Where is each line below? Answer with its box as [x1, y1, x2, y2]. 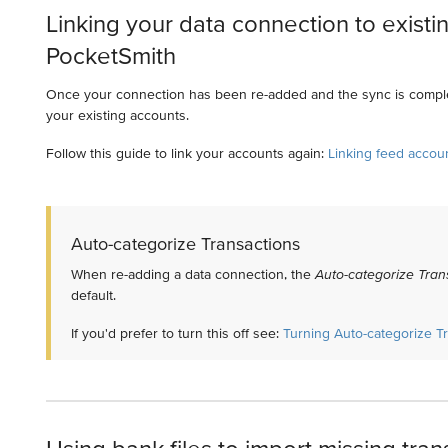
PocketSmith [45, 42, 176, 70]
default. [70, 286, 116, 303]
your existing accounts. [45, 106, 189, 123]
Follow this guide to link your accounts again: [45, 144, 328, 161]
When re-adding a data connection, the [70, 265, 315, 282]
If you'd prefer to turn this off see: [70, 324, 283, 341]
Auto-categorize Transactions [70, 232, 300, 254]
